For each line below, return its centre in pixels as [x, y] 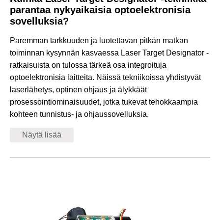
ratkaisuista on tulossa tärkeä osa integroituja [88, 65]
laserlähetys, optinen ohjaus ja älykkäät [78, 90]
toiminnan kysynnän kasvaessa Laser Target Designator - [109, 53]
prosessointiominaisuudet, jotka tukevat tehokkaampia [104, 102]
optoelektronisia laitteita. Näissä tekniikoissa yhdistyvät [105, 77]
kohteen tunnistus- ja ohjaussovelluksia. [79, 114]
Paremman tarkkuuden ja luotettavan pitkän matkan [99, 41]
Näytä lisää [42, 135]
